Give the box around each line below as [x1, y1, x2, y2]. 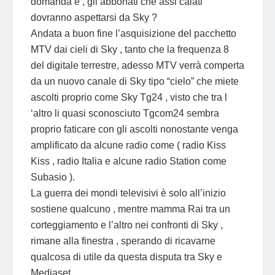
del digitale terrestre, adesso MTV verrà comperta [31, 60, 244, 71]
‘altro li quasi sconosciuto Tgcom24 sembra [31, 107, 219, 118]
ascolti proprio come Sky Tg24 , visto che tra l [31, 91, 227, 103]
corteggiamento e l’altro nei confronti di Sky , [31, 219, 223, 230]
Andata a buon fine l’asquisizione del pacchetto [31, 28, 236, 39]
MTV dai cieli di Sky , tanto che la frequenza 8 [31, 44, 229, 55]
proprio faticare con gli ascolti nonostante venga [31, 123, 238, 134]
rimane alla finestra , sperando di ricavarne [31, 235, 215, 246]
